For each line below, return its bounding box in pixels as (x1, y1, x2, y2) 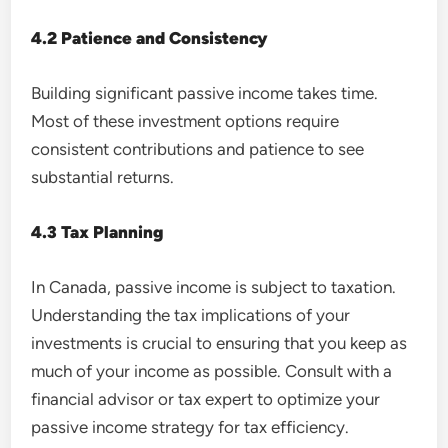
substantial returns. (31, 166, 175, 187)
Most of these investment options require (31, 110, 340, 131)
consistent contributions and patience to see (31, 138, 365, 159)
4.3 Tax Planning (31, 221, 164, 242)
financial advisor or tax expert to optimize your (31, 388, 381, 409)
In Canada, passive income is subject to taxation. (31, 276, 397, 297)
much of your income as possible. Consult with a (31, 360, 393, 381)
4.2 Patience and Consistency (31, 27, 269, 48)
